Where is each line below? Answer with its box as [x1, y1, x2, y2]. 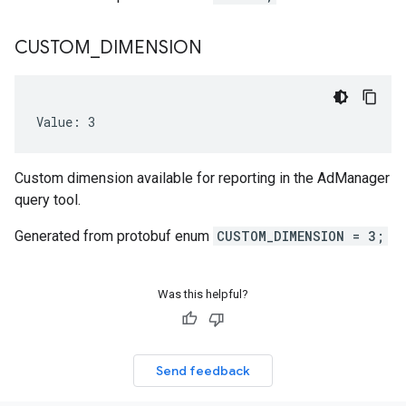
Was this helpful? [158, 287, 248, 301]
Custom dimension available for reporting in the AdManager [14, 169, 390, 187]
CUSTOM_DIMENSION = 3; [217, 227, 384, 245]
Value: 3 [36, 113, 95, 130]
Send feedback [156, 362, 250, 379]
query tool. [14, 191, 81, 208]
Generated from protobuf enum [14, 227, 213, 245]
